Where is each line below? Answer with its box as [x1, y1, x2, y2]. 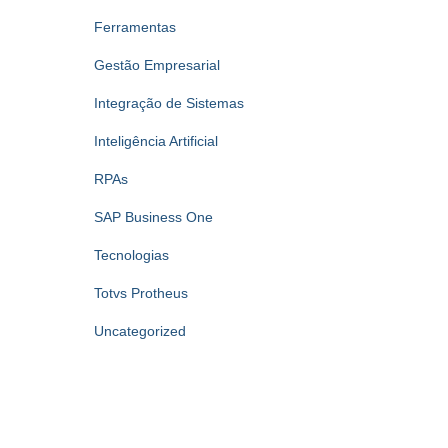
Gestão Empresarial [93, 57, 220, 73]
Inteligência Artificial [93, 133, 218, 149]
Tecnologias [93, 247, 169, 263]
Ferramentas [93, 19, 176, 35]
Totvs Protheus [93, 285, 188, 301]
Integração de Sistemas [93, 95, 244, 111]
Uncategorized [93, 323, 186, 339]
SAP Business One [93, 209, 213, 225]
